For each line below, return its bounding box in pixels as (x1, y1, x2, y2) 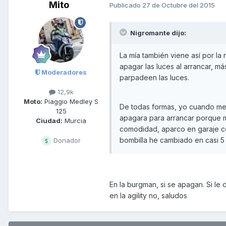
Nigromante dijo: (129, 28, 186, 37)
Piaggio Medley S (42, 97, 98, 105)
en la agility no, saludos (109, 191, 187, 200)
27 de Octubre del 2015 (142, 1, 215, 10)
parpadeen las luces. (120, 73, 189, 82)
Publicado (109, 1, 142, 10)
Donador (51, 136, 81, 144)
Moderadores (40, 68, 87, 76)
